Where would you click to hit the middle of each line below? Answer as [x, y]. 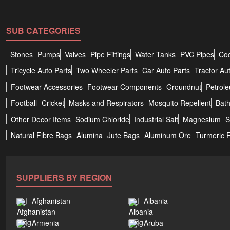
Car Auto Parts [166, 71]
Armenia [45, 223]
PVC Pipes [197, 54]
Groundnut [184, 87]
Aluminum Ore [168, 135]
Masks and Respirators [106, 103]
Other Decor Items [41, 119]
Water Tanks [155, 54]
